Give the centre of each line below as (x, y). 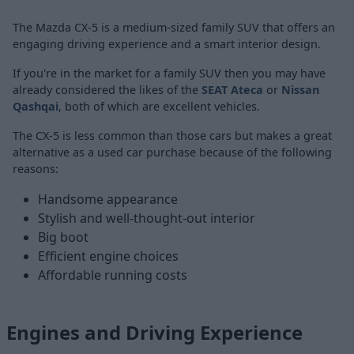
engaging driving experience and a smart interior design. (167, 43)
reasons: (36, 168)
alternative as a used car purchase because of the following (172, 152)
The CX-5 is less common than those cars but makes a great (172, 135)
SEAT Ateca (232, 89)
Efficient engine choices (108, 256)
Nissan (300, 89)
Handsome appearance (108, 199)
